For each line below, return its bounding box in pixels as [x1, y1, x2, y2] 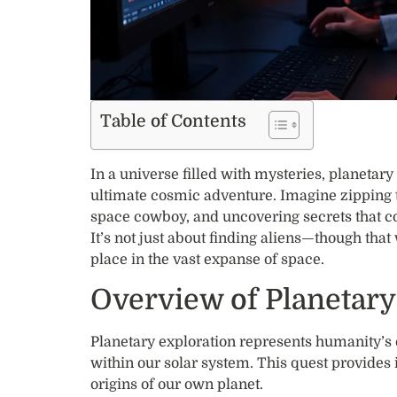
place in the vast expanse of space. [90, 252, 324, 269]
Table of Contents [100, 112, 246, 132]
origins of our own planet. [90, 376, 263, 393]
